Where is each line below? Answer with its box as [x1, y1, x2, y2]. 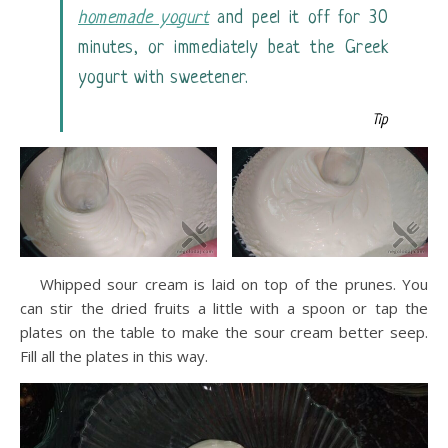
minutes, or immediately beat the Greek [78, 37, 388, 58]
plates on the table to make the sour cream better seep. [20, 322, 428, 343]
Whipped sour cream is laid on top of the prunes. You [40, 274, 428, 295]
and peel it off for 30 [209, 7, 389, 28]
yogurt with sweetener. [78, 67, 248, 88]
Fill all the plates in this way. [20, 346, 208, 367]
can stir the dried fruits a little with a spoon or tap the [20, 298, 428, 319]
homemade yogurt [78, 7, 210, 28]
